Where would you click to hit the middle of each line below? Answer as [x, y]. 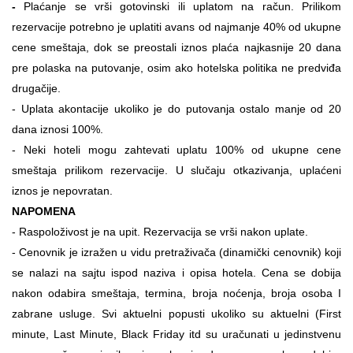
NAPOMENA [44, 211]
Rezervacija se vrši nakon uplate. [226, 231]
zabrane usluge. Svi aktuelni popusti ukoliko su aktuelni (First [176, 313]
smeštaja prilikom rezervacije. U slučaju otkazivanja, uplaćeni [176, 170]
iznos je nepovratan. [62, 190]
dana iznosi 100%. [58, 129]
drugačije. [36, 88]
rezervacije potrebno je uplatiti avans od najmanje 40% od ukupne [176, 26]
